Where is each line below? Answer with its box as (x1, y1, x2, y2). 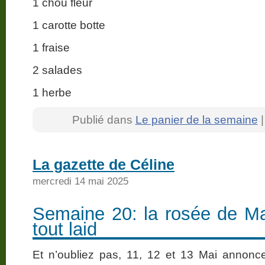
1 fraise (33, 40, 70, 54)
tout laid (33, 218, 97, 240)
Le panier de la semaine (135, 112, 258, 126)
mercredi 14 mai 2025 (33, 174, 128, 187)
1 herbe (33, 85, 72, 99)
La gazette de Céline (33, 156, 174, 173)
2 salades (33, 63, 82, 76)
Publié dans (72, 112, 135, 126)
